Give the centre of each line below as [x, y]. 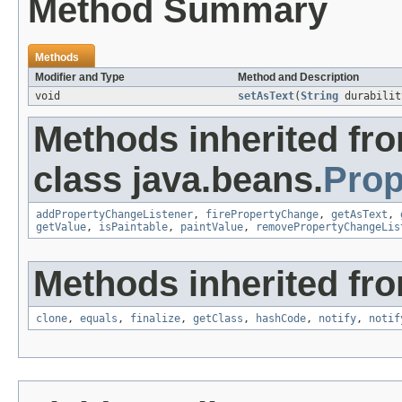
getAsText [359, 215]
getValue [61, 227]
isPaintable [133, 227]
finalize [155, 319]
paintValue [212, 227]
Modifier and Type [80, 78]
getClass [218, 319]
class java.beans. [178, 180]
